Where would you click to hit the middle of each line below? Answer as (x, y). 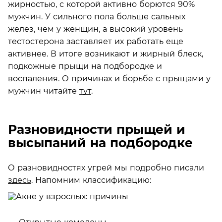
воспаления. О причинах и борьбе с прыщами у (109, 78)
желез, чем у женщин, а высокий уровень (95, 29)
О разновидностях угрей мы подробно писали (106, 167)
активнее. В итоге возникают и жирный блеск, (106, 54)
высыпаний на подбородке (100, 143)
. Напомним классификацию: (91, 180)
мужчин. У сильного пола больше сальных (97, 16)
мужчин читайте (44, 91)
